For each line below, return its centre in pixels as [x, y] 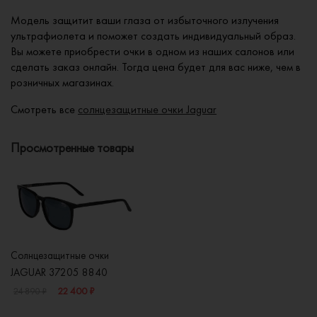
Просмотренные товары [72, 148]
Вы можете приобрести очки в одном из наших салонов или [152, 52]
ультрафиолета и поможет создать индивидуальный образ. [153, 36]
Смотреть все [44, 110]
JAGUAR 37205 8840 [59, 273]
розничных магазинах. [62, 83]
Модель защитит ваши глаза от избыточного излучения [145, 21]
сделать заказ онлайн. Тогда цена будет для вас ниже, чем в [156, 67]
